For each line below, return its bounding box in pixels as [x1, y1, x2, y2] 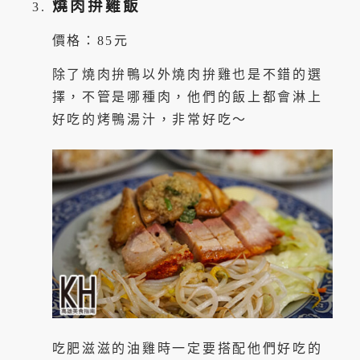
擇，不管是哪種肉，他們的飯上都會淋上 [51, 89, 323, 104]
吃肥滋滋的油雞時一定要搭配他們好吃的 [51, 341, 323, 355]
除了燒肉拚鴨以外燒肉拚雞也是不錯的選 [51, 67, 323, 81]
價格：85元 [51, 34, 129, 48]
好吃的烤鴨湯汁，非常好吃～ [51, 112, 247, 126]
